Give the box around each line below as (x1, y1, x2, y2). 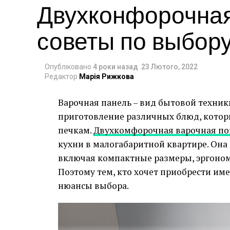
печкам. (58, 124, 93, 136)
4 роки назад (93, 63, 138, 71)
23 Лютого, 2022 (141, 63, 198, 71)
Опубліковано (45, 63, 91, 71)
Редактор (45, 72, 78, 81)
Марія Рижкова (79, 72, 134, 81)
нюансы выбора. (58, 180, 129, 191)
